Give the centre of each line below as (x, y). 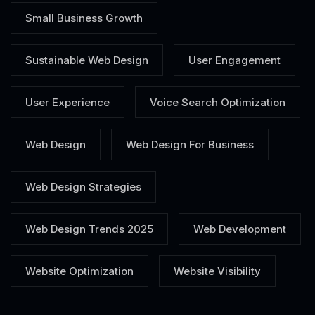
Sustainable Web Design (87, 60)
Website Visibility (217, 271)
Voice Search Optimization (218, 103)
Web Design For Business (190, 145)
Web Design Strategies (83, 187)
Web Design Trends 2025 (89, 229)
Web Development (240, 229)
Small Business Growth (84, 18)
